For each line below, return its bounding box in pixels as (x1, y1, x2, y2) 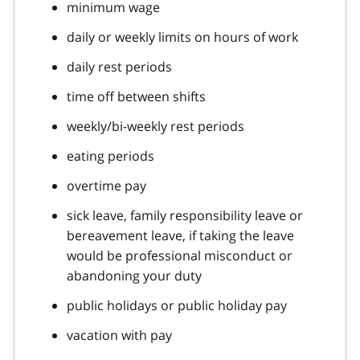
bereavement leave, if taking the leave (67, 226, 294, 244)
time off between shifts (67, 87, 206, 105)
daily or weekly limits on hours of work (67, 27, 298, 46)
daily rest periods (67, 57, 172, 76)
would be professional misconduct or (67, 246, 292, 264)
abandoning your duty (67, 266, 202, 284)
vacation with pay (67, 325, 172, 344)
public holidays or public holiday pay (67, 296, 287, 314)
